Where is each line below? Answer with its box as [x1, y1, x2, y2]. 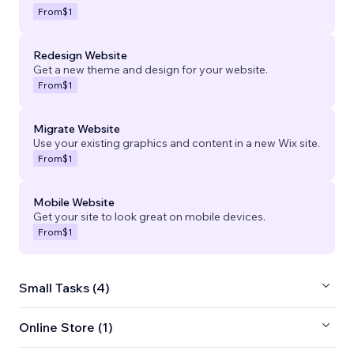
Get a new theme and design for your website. [33, 62, 268, 77]
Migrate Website [33, 121, 120, 136]
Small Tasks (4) [19, 280, 110, 296]
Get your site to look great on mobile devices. [33, 209, 265, 224]
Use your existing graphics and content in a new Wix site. [33, 135, 320, 150]
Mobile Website [33, 194, 115, 209]
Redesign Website [33, 47, 127, 62]
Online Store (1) [19, 319, 113, 336]
